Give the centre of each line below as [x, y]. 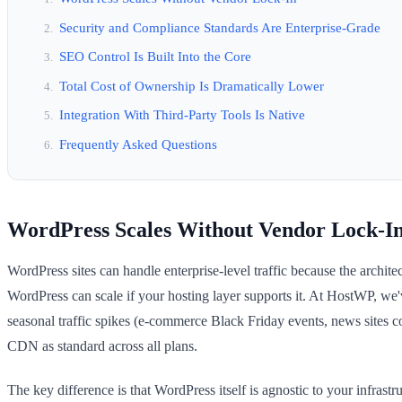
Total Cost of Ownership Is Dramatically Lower [192, 85]
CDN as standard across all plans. [102, 345]
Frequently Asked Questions [138, 144]
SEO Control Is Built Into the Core [155, 57]
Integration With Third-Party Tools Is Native [182, 115]
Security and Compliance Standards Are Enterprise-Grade [220, 27]
